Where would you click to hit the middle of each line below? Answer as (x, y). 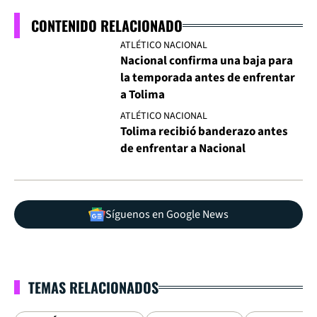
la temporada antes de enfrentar (208, 78)
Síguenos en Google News (167, 215)
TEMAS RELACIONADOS (93, 288)
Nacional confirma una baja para (207, 61)
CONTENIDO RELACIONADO (107, 26)
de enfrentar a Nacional (183, 149)
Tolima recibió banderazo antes (204, 132)
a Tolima (143, 95)
